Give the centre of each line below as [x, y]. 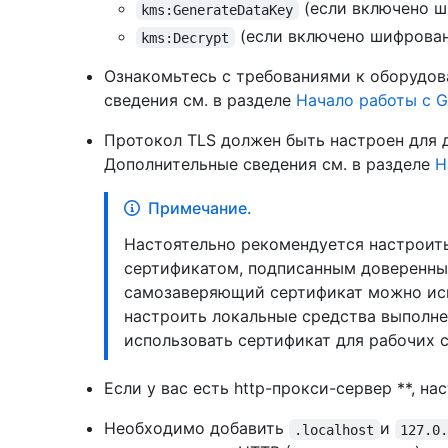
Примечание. [200, 208]
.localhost [334, 429]
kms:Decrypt [185, 37]
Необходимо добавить [196, 428]
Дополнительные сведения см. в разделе [269, 164]
